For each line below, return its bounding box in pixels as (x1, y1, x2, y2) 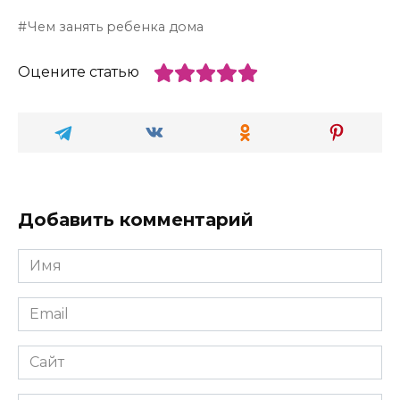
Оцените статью (18, 63, 139, 81)
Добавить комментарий (18, 208, 254, 230)
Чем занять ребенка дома (28, 19, 204, 36)
